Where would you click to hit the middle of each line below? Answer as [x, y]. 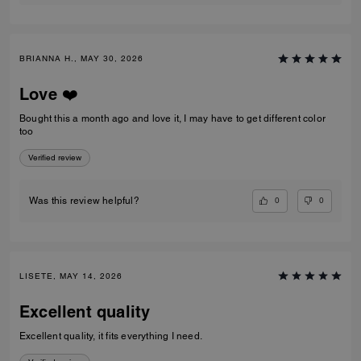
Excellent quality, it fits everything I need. [111, 336]
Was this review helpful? [84, 201]
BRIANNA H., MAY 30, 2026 [81, 59]
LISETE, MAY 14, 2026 [71, 276]
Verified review [55, 158]
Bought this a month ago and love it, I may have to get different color [172, 119]
